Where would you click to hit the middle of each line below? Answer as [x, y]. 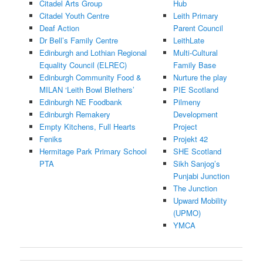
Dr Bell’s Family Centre [78, 41]
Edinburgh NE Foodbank [80, 102]
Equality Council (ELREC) [83, 65]
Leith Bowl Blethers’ [100, 90]
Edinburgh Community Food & [90, 77]
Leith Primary [195, 16]
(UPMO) [187, 213]
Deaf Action [59, 28]
